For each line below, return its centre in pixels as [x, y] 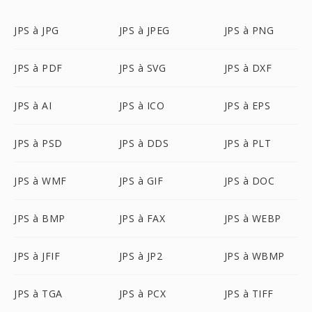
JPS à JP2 [141, 256]
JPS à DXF [248, 68]
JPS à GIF [141, 181]
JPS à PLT [248, 143]
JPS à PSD [38, 143]
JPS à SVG [142, 68]
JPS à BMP [40, 218]
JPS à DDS [144, 143]
